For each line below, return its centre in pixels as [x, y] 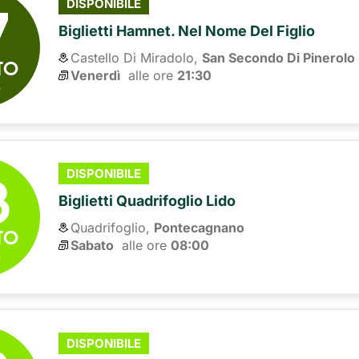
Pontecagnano [200, 227]
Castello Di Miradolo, [135, 57]
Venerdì [96, 75]
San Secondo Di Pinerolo [279, 57]
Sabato [93, 245]
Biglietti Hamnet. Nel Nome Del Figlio [187, 30]
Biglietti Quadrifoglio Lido [147, 200]
